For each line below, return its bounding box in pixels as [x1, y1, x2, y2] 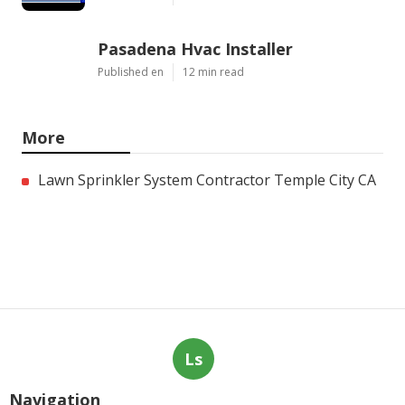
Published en [98, 64, 164, 80]
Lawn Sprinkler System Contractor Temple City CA [38, 170, 376, 191]
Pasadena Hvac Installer [98, 38, 293, 61]
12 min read [183, 64, 244, 80]
